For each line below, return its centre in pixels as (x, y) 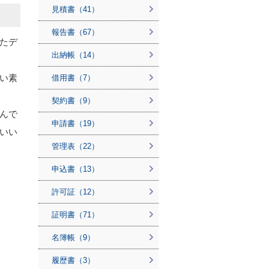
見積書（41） (75, 9)
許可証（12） (75, 192)
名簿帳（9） (73, 237)
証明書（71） (75, 215)
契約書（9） (73, 101)
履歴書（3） (73, 260)
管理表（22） (75, 146)
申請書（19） (75, 123)
